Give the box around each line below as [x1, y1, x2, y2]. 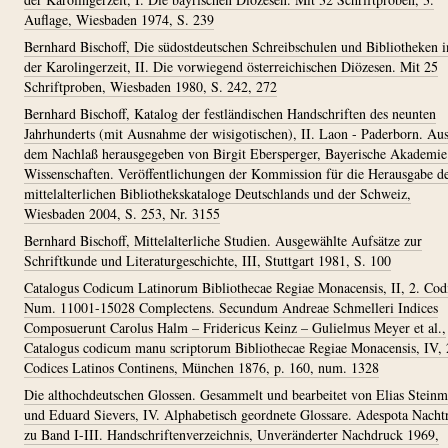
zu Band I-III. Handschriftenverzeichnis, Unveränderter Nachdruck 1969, [24, 425, 439, 444]
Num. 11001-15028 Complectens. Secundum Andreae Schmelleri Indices [24, 298, 438, 317]
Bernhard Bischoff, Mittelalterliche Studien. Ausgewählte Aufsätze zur [24, 231, 422, 250]
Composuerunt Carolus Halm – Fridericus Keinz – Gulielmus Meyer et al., [24, 318, 446, 337]
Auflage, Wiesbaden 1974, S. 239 [24, 10, 214, 29]
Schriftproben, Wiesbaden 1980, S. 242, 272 [24, 77, 277, 96]
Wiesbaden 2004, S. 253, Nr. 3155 [24, 204, 220, 223]
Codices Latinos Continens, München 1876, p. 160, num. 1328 [24, 358, 379, 377]
